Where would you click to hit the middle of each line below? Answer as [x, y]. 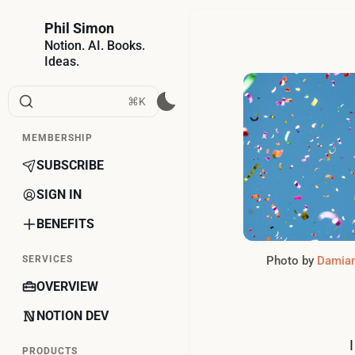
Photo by [292, 260]
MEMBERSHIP [57, 138]
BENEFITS [65, 224]
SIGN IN [59, 195]
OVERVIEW [67, 286]
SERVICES [48, 259]
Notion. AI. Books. [95, 46]
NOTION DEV [73, 316]
